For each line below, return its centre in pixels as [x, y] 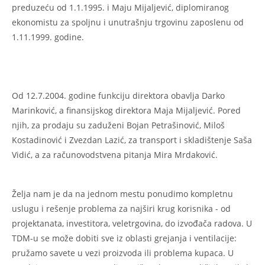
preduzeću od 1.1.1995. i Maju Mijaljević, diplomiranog [120, 7]
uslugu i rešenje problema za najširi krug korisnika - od [121, 208]
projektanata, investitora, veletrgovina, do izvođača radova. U [132, 223]
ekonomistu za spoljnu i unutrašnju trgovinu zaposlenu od [128, 22]
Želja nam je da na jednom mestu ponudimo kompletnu [122, 193]
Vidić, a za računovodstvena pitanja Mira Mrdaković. [115, 154]
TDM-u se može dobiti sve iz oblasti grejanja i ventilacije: [124, 238]
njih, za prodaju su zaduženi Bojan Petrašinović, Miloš [118, 125]
